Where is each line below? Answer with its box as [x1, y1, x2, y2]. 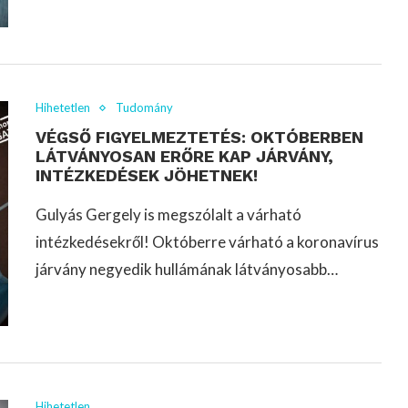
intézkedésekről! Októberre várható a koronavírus [36, 232, 379, 252]
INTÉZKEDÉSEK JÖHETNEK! [36, 166, 258, 186]
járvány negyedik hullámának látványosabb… [36, 260, 338, 280]
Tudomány [116, 100, 173, 116]
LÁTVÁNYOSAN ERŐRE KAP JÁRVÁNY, [36, 147, 333, 167]
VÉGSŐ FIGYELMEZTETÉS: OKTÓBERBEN [36, 127, 363, 148]
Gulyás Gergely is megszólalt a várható [36, 205, 301, 225]
